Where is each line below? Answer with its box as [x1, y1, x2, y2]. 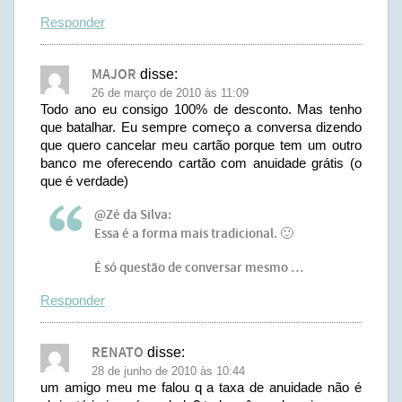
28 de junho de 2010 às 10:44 [92, 364, 245, 378]
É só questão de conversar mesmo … [94, 259, 303, 277]
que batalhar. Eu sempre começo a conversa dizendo [40, 119, 362, 135]
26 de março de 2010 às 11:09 [92, 86, 249, 100]
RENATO [92, 344, 144, 363]
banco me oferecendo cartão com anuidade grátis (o [40, 155, 362, 170]
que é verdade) [40, 173, 128, 188]
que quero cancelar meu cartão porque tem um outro [40, 137, 362, 153]
